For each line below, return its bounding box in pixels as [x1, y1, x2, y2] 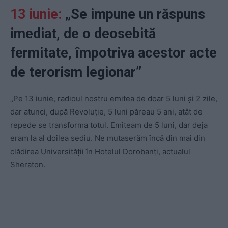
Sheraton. [10, 160, 45, 170]
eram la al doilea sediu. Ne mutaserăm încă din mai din [10, 133, 205, 144]
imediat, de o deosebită [10, 25, 156, 42]
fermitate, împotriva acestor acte [10, 45, 217, 62]
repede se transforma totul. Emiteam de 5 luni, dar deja [10, 120, 208, 130]
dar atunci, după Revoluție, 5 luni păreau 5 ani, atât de [10, 107, 203, 117]
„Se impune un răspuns [65, 6, 205, 23]
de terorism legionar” [10, 64, 141, 81]
